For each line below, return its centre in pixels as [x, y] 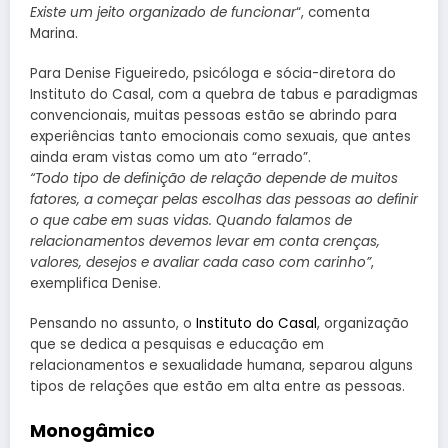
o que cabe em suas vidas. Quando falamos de [191, 221]
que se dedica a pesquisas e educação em [177, 345]
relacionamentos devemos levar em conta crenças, [205, 242]
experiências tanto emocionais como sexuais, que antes [220, 137]
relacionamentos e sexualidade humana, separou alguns [221, 366]
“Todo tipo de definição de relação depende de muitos [214, 179]
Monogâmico [92, 430]
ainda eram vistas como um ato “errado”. [170, 158]
